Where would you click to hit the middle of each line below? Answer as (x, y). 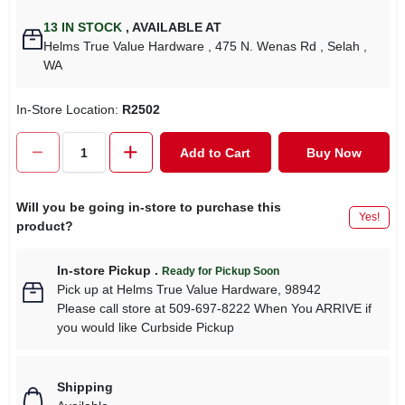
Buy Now (334, 152)
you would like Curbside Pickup (145, 327)
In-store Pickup (104, 270)
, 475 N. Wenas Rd (263, 46)
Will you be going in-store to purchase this (148, 207)
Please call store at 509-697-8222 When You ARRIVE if (214, 308)
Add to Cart (215, 152)
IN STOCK (90, 27)
